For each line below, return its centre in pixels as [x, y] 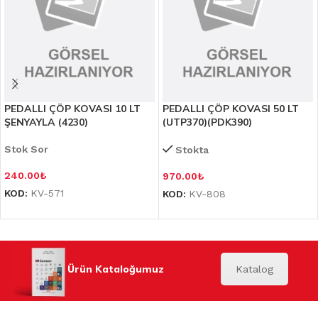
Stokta [192, 150]
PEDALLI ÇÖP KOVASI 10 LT [72, 109]
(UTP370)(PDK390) [207, 122]
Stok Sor [26, 149]
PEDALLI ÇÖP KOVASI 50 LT [231, 109]
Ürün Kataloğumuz [116, 269]
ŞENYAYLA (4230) [46, 122]
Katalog [254, 269]
